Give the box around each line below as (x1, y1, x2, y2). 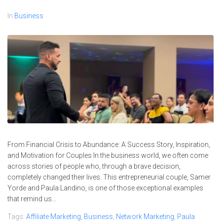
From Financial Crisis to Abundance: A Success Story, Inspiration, (7, 141, 210, 149)
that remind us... (7, 195, 56, 203)
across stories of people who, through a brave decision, (7, 162, 181, 171)
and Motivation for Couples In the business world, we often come (7, 151, 208, 160)
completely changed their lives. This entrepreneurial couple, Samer (7, 173, 211, 182)
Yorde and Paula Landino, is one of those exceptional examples (7, 184, 203, 192)
